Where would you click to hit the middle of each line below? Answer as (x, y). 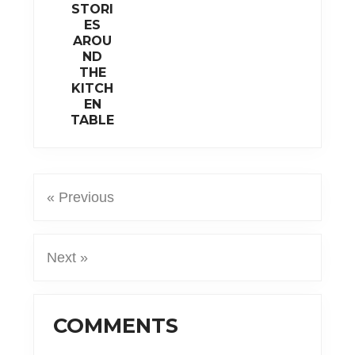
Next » (68, 258)
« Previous (81, 198)
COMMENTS (116, 326)
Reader (78, 311)
